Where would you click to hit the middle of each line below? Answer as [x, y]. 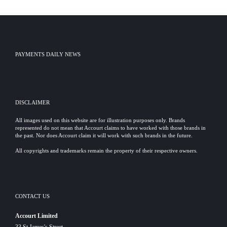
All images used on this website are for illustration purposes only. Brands [100, 120]
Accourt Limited [36, 216]
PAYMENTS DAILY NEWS [48, 54]
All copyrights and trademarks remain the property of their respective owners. [106, 150]
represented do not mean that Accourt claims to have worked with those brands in [110, 128]
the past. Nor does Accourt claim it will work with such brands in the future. [104, 135]
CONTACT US [32, 196]
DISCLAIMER [32, 102]
